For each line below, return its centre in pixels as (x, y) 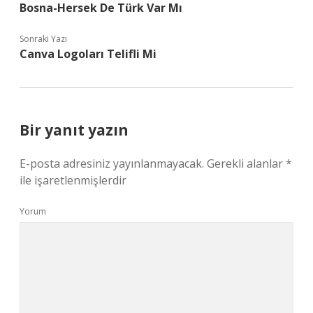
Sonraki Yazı (43, 39)
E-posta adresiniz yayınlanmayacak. (112, 163)
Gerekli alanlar (246, 163)
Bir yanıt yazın (74, 130)
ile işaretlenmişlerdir (73, 180)
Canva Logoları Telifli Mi (88, 54)
